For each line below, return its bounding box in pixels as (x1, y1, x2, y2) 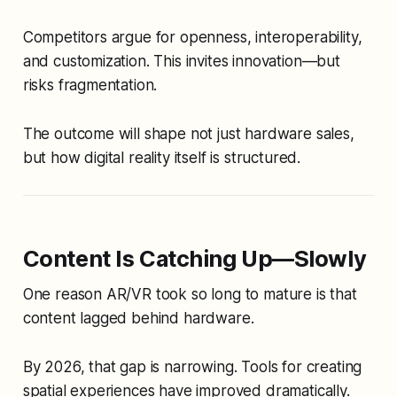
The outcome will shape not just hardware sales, (22, 124, 354, 143)
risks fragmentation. (22, 75, 158, 94)
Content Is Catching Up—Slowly (22, 244, 367, 272)
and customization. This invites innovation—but (22, 51, 340, 70)
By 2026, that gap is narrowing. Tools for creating (22, 357, 362, 376)
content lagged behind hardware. (22, 308, 254, 327)
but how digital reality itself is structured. (22, 148, 301, 167)
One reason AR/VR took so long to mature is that (22, 284, 357, 303)
